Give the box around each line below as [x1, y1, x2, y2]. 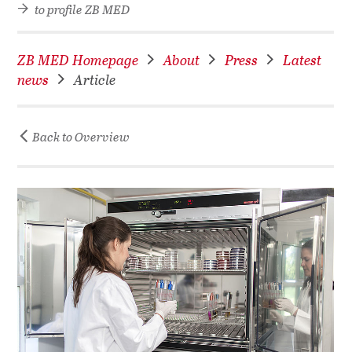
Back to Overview [30, 127, 130, 146]
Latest [283, 49, 322, 70]
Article [74, 69, 116, 90]
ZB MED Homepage [17, 49, 139, 70]
